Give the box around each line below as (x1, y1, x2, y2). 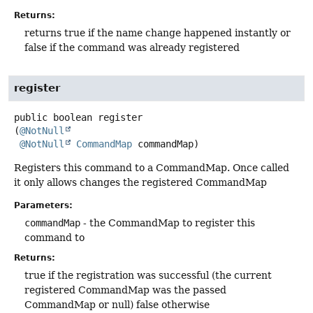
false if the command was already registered (24, 41, 240, 53)
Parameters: (14, 201, 73, 211)
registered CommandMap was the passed (24, 284, 226, 296)
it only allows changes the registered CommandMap (14, 176, 267, 188)
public (14, 111, 48, 123)
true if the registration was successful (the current (24, 270, 272, 282)
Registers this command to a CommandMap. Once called (14, 161, 289, 173)
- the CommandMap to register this (80, 217, 255, 229)
